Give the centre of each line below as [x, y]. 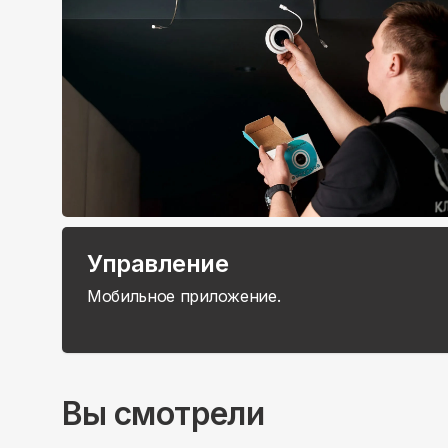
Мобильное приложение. [184, 296]
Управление [158, 264]
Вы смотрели [163, 414]
